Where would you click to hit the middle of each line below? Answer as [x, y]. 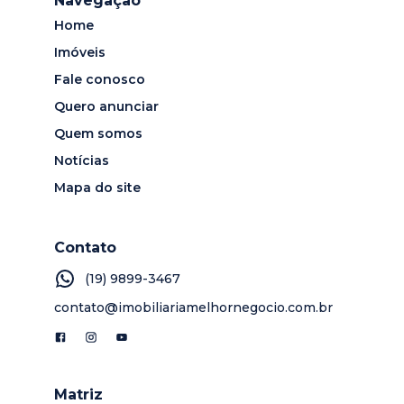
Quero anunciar [106, 107]
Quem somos [98, 134]
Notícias [82, 161]
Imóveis [80, 53]
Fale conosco [100, 80]
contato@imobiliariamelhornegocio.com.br [193, 308]
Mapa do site [97, 188]
